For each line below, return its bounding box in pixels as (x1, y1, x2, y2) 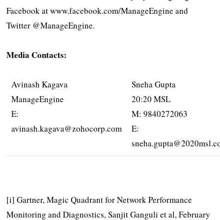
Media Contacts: (6, 48, 67, 61)
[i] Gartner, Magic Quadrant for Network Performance (6, 194, 192, 206)
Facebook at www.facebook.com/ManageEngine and (6, 4, 189, 16)
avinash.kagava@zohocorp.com (11, 122, 122, 134)
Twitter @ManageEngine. (6, 19, 95, 31)
